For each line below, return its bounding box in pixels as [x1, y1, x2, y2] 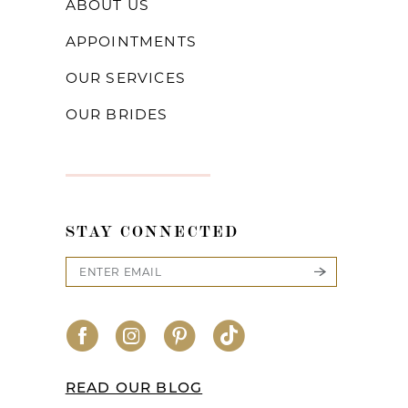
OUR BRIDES [65, 106, 168, 124]
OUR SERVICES [65, 69, 187, 87]
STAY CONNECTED [65, 219, 239, 240]
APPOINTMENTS [65, 33, 198, 51]
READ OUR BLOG [65, 381, 203, 396]
